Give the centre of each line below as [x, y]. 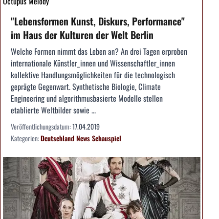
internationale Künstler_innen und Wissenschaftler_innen [93, 63]
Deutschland [57, 138]
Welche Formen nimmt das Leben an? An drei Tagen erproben [99, 51]
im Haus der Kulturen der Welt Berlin [82, 34]
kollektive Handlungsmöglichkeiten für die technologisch [93, 75]
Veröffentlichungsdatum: [42, 126]
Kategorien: [26, 138]
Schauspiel [107, 138]
